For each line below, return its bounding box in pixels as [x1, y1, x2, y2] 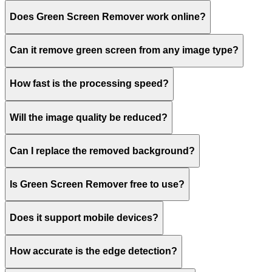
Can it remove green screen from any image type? [10, 45, 239, 56]
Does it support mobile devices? [10, 212, 158, 223]
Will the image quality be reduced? [10, 112, 168, 123]
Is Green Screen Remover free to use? [10, 178, 185, 189]
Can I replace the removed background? [10, 145, 195, 156]
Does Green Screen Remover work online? [10, 11, 206, 22]
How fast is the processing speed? [10, 78, 169, 89]
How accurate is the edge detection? [10, 246, 177, 257]
